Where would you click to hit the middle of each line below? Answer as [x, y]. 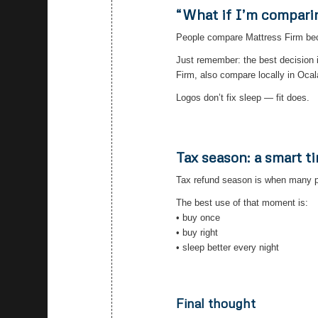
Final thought [216, 303]
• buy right [197, 233]
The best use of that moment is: [242, 203]
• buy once [198, 218]
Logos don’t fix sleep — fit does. [243, 98]
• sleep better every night [228, 248]
